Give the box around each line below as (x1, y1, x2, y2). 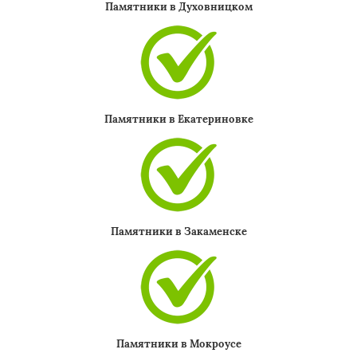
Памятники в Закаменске (110, 225, 247, 238)
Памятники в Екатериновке (104, 112, 253, 126)
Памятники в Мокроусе (116, 337, 241, 351)
